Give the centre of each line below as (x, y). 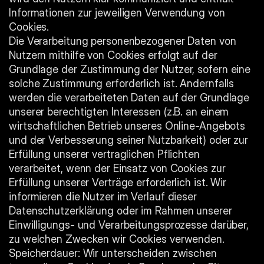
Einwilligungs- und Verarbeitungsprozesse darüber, (129, 225)
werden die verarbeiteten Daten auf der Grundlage (129, 98)
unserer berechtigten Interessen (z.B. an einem (119, 112)
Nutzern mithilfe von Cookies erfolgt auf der (113, 55)
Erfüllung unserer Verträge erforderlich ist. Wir (118, 182)
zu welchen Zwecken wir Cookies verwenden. (117, 239)
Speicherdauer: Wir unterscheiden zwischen (113, 253)
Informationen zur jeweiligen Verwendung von (117, 13)
